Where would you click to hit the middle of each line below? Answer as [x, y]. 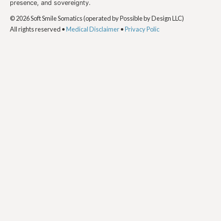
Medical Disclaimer [93, 29]
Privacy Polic [142, 29]
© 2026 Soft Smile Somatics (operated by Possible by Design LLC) [97, 18]
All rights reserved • [38, 29]
